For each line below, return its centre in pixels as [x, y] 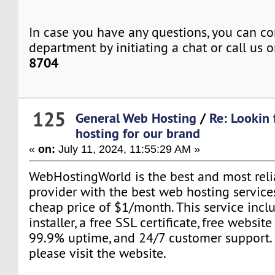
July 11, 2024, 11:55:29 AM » [128, 149]
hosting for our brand [138, 133]
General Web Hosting [136, 118]
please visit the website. [98, 253]
